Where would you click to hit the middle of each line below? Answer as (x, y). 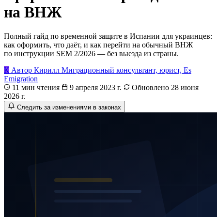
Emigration (21, 78)
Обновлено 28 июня (165, 87)
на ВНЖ (33, 12)
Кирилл (47, 70)
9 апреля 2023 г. (96, 87)
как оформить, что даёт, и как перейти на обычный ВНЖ (98, 45)
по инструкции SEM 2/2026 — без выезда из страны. (91, 53)
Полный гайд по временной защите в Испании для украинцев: (108, 36)
